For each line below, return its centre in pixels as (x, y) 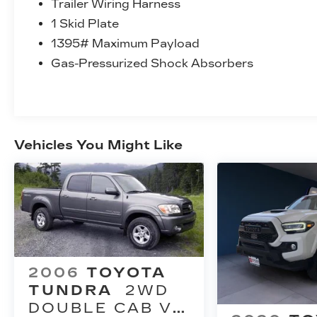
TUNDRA (70, 290)
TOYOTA (126, 273)
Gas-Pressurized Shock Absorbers (152, 63)
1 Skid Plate (85, 23)
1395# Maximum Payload (126, 43)
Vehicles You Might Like (98, 145)
